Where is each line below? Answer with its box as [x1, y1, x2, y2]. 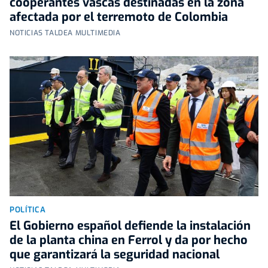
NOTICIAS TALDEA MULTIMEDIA [10, 28, 121, 38]
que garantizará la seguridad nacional [10, 246, 220, 263]
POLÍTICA [10, 205, 46, 215]
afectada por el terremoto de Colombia [10, 9, 228, 26]
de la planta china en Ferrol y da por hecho [10, 232, 248, 249]
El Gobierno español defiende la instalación [10, 218, 251, 234]
